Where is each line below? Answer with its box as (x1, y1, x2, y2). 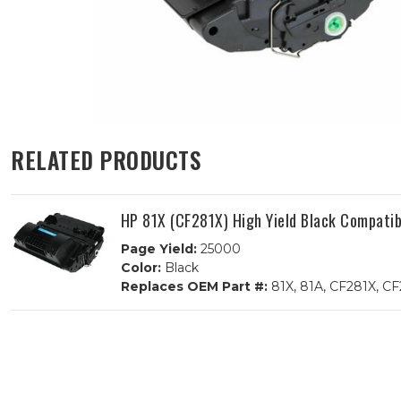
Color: (120, 260, 161, 276)
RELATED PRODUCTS (11, 142, 200, 176)
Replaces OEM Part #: (120, 278, 268, 294)
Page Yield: (120, 241, 197, 257)
